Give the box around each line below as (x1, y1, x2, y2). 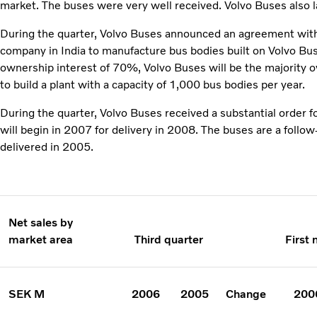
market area (8, 232, 73, 246)
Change (226, 287, 266, 301)
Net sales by (8, 215, 73, 229)
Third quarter (134, 232, 203, 246)
